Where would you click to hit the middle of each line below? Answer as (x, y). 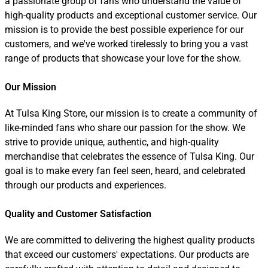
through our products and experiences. (86, 185)
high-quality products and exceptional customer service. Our (131, 15)
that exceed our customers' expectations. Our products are (127, 255)
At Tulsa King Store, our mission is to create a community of (131, 113)
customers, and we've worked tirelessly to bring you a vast (127, 44)
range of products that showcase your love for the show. (123, 58)
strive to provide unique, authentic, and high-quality (112, 142)
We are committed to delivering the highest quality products (130, 240)
